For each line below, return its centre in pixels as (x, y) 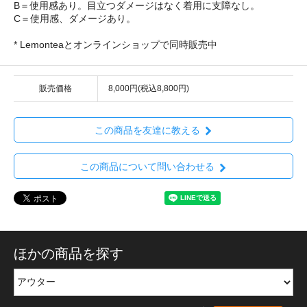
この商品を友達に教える (147, 131)
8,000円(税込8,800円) (149, 88)
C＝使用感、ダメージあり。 (75, 18)
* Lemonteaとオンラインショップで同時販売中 (115, 44)
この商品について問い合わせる (147, 167)
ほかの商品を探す (69, 254)
